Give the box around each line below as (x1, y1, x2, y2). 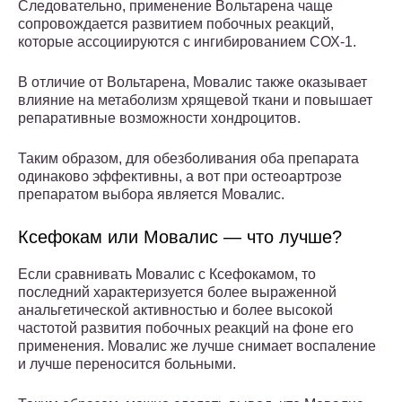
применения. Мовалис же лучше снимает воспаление (18, 338, 376, 354)
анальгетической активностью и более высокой (18, 302, 333, 319)
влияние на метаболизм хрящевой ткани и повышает (18, 92, 372, 109)
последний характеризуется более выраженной (18, 284, 336, 301)
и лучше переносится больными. (18, 356, 236, 372)
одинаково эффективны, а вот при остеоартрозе (18, 169, 342, 185)
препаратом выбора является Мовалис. (18, 187, 284, 203)
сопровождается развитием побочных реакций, (18, 16, 334, 32)
